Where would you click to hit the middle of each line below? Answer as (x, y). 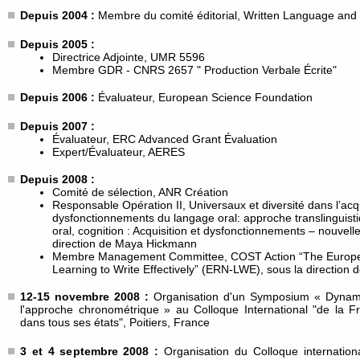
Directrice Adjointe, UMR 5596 (129, 57)
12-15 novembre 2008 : (87, 297)
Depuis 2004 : (59, 15)
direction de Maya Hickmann (125, 243)
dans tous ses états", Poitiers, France (115, 322)
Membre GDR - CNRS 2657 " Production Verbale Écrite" (194, 70)
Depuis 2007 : (57, 126)
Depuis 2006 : (59, 97)
